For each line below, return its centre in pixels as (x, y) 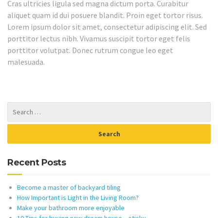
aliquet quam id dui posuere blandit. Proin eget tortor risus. (105, 15)
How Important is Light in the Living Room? (78, 198)
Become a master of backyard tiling (69, 188)
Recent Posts (36, 163)
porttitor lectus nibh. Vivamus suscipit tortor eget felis (99, 38)
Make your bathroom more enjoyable (71, 208)
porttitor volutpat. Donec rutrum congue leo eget (90, 50)
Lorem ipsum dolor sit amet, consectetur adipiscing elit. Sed (107, 27)
